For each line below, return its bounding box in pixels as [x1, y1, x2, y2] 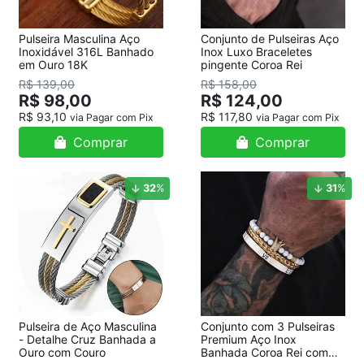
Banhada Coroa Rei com [201, 345, 328, 359]
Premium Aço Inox [201, 332, 297, 346]
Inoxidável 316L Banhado [19, 45, 154, 58]
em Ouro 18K [19, 58, 88, 71]
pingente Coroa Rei [201, 58, 302, 71]
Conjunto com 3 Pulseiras [201, 319, 335, 333]
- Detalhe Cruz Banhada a [19, 332, 156, 346]
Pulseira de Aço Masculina [19, 319, 157, 333]
